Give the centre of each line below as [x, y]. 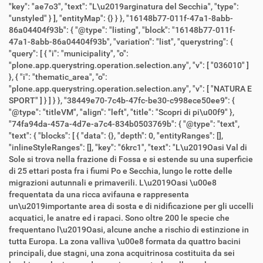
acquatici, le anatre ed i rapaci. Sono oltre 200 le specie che [119, 218]
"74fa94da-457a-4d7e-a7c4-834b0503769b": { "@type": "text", [96, 124]
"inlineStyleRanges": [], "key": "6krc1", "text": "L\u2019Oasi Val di [52, 148]
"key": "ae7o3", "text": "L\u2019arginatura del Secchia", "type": [37, 7]
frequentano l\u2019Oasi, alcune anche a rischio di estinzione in [129, 230]
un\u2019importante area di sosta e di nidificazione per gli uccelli [131, 206]
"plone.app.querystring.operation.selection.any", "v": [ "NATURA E [101, 89]
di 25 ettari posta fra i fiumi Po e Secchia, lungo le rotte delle [121, 171]
